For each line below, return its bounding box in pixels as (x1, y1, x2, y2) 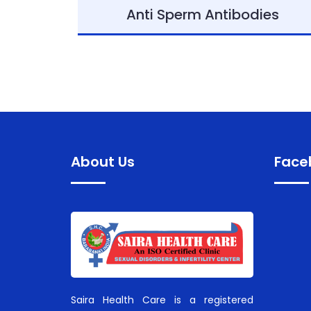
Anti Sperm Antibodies (126, 5, 279, 24)
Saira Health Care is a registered (71, 292, 253, 307)
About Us (71, 152, 135, 171)
